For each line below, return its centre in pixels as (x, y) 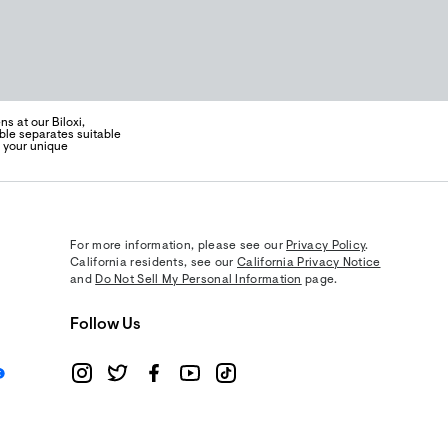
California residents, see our (154, 263)
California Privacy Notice (309, 263)
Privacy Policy (326, 246)
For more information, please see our (178, 246)
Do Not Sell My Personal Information (198, 280)
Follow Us (105, 325)
